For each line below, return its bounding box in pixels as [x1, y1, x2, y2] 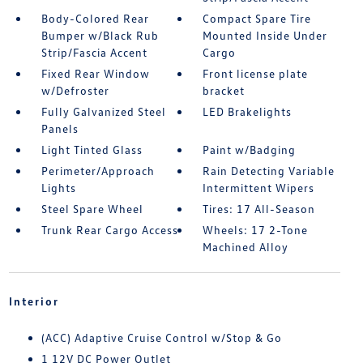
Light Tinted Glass [41, 143, 143, 157]
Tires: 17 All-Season [203, 202, 316, 216]
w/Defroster [41, 83, 109, 98]
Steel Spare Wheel [41, 202, 143, 216]
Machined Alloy [203, 240, 289, 254]
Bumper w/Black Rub [41, 28, 159, 43]
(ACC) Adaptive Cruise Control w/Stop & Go [41, 331, 282, 345]
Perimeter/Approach [41, 164, 155, 178]
